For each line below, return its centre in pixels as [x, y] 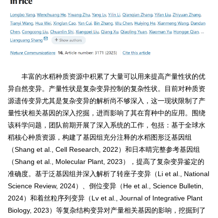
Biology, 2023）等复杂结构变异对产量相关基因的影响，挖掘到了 [107, 210]
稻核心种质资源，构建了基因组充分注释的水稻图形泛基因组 [100, 137]
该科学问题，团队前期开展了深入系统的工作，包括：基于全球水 [106, 125]
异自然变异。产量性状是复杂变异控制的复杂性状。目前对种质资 [106, 89]
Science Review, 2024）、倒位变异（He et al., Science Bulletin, [105, 186]
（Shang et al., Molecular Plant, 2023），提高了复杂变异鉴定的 [106, 162]
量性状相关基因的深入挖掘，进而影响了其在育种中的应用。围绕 [106, 113]
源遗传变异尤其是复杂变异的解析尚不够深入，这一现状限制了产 [106, 101]
